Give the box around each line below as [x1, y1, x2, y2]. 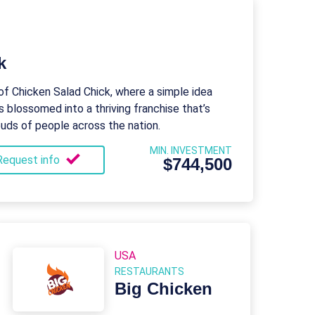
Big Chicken [115, 279, 212, 298]
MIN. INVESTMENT [149, 145, 232, 156]
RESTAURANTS [115, 266, 184, 277]
